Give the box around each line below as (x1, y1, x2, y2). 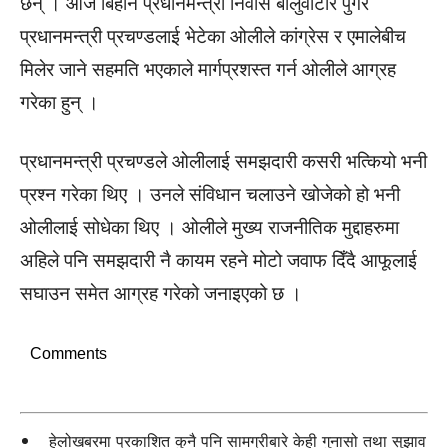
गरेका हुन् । (20, 91, 99, 114)
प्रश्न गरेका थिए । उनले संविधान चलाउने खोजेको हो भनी (20, 183, 400, 206)
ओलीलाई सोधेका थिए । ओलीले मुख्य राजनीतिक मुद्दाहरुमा (20, 216, 399, 239)
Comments (30, 345, 107, 362)
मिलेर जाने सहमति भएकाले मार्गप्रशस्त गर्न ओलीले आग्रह (20, 58, 396, 81)
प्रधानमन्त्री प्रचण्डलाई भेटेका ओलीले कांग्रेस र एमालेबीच (20, 25, 406, 48)
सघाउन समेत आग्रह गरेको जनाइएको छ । (20, 282, 302, 305)
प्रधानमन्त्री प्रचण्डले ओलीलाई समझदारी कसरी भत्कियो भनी (20, 150, 427, 173)
